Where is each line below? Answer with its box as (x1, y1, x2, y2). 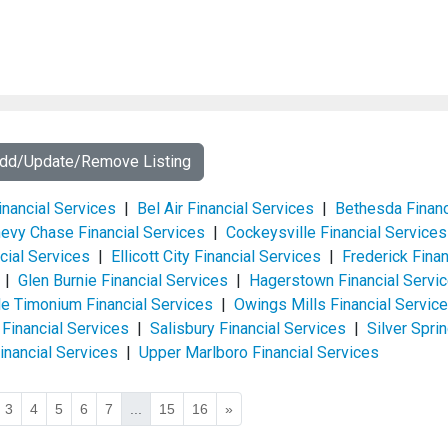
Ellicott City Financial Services (111, 247, 321, 266)
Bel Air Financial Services (136, 199, 314, 218)
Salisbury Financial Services (149, 319, 346, 338)
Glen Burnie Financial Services (18, 271, 228, 290)
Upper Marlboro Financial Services (139, 343, 379, 362)
